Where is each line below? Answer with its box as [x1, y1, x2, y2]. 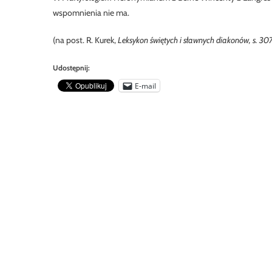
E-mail [135, 80, 156, 91]
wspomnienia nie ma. [53, 7, 129, 18]
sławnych [183, 35, 216, 46]
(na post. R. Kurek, [53, 35, 118, 46]
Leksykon [118, 35, 150, 46]
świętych [150, 35, 178, 46]
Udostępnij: [53, 63, 90, 72]
